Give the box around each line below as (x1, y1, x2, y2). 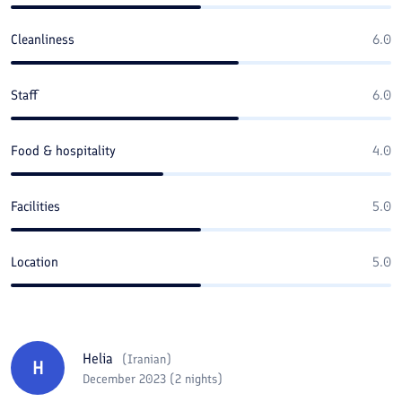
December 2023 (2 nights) (83, 371, 223, 387)
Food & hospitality (11, 143, 116, 159)
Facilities (11, 198, 60, 214)
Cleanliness (11, 31, 74, 48)
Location (11, 254, 58, 270)
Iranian (127, 351, 166, 367)
